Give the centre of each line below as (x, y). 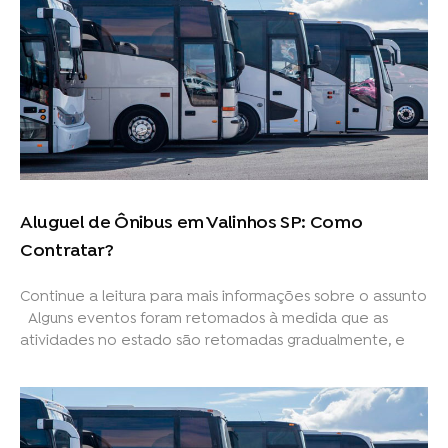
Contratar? (67, 252)
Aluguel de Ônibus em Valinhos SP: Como (191, 224)
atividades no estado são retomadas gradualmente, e (212, 341)
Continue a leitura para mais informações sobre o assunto (223, 297)
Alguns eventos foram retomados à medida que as (204, 319)
